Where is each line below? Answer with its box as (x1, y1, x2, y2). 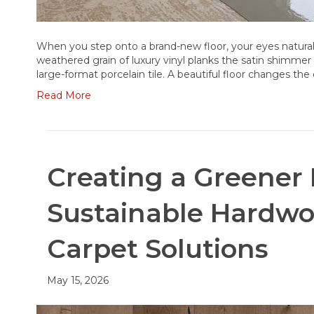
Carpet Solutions (47, 232, 269, 264)
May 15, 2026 (47, 273, 109, 287)
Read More (36, 88, 92, 102)
